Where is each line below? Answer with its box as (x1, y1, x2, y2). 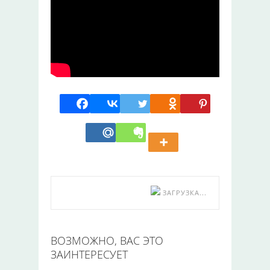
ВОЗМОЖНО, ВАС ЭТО (51, 233, 163, 248)
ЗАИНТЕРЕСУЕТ (51, 246, 128, 262)
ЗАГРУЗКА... (160, 187, 207, 197)
